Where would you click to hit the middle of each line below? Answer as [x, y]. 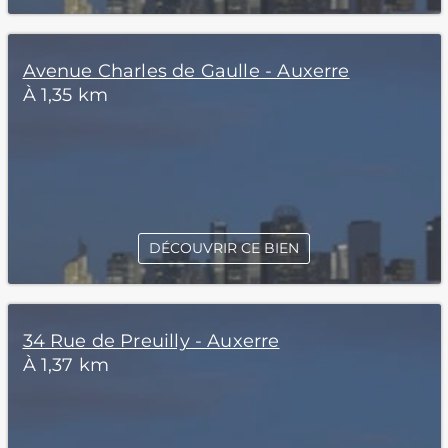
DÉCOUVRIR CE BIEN [224, 248]
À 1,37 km [66, 365]
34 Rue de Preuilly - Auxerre [151, 341]
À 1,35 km [65, 95]
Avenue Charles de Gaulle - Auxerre [186, 71]
